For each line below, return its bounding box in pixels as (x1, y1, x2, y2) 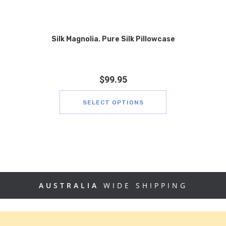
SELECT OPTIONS (83, 98, 144, 106)
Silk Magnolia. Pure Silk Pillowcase (51, 34, 175, 43)
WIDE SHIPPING (98, 180, 188, 190)
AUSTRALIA (38, 180, 99, 190)
